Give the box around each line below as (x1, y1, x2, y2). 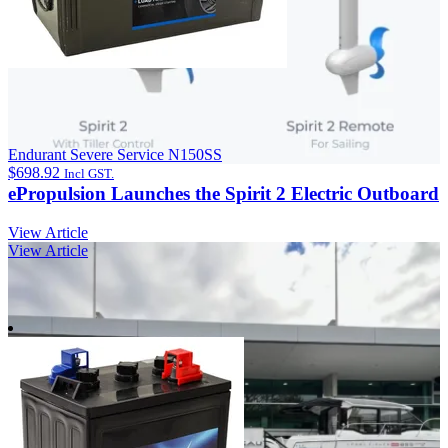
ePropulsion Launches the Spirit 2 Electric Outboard (8, 183, 439, 205)
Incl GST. (64, 165, 114, 181)
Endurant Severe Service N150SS (8, 145, 222, 163)
